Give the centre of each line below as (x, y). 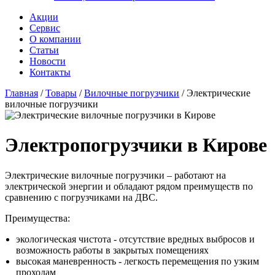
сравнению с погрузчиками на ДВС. (81, 197)
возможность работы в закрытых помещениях (112, 250)
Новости (48, 61)
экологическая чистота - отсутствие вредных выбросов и (135, 239)
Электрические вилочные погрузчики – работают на (115, 175)
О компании (55, 39)
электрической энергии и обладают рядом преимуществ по (129, 186)
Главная (21, 93)
